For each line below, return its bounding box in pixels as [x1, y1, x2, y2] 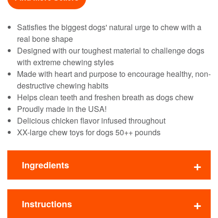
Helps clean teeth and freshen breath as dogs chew [17, 91, 194, 103]
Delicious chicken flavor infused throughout [17, 115, 165, 126]
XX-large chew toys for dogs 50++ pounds [17, 127, 161, 138]
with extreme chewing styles [17, 56, 114, 68]
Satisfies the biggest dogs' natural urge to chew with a [17, 21, 201, 33]
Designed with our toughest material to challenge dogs [17, 45, 204, 56]
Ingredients [22, 159, 69, 171]
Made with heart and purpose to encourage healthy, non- [17, 68, 211, 79]
